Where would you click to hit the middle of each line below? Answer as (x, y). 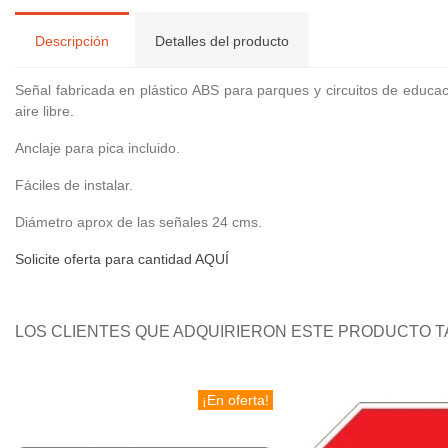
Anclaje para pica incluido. (97, 148)
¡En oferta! (235, 400)
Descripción (72, 41)
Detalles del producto (222, 41)
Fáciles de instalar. (74, 185)
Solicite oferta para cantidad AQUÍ (122, 259)
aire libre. (44, 111)
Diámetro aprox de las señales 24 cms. (138, 222)
